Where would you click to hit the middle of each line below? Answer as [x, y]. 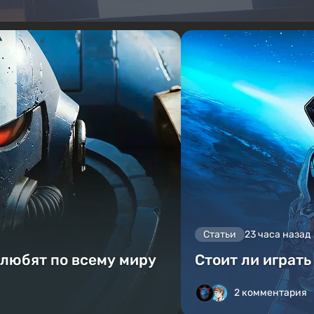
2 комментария [271, 293]
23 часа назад [278, 235]
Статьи [220, 235]
